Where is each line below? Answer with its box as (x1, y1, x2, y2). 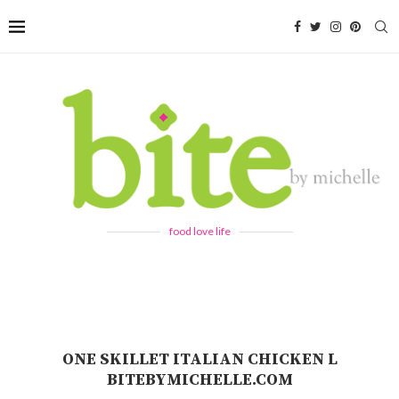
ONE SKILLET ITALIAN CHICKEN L (61, 348, 338, 370)
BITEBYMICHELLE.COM (106, 369, 293, 390)
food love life (168, 224, 231, 238)
